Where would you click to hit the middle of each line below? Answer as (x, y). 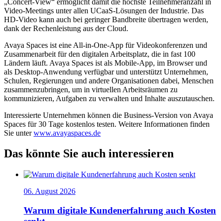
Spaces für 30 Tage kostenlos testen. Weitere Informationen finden (107, 124)
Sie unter (19, 133)
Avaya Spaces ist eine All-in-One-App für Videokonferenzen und (106, 45)
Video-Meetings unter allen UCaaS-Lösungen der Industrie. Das (104, 10)
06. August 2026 (50, 191)
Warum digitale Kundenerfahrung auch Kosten (120, 211)
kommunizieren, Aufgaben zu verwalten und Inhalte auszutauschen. (109, 98)
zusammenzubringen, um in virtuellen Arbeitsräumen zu (91, 89)
